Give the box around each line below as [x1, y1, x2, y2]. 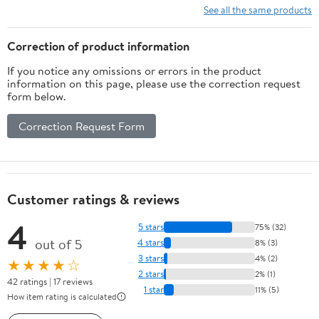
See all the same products [204, 2, 312, 16]
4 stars [137, 236, 164, 249]
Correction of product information [7, 37, 189, 54]
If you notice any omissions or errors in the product [7, 62, 261, 78]
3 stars [138, 251, 164, 265]
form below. [7, 88, 66, 104]
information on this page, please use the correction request [7, 75, 300, 91]
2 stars [138, 267, 164, 281]
